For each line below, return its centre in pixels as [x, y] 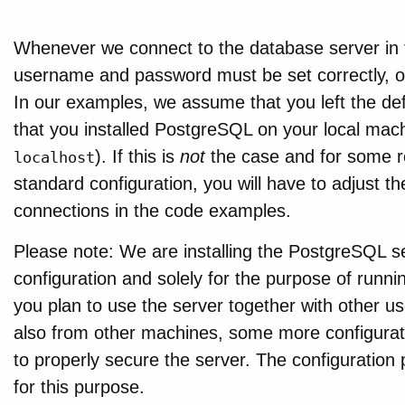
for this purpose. [79, 387]
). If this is [137, 156]
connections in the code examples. [152, 210]
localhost [54, 157]
